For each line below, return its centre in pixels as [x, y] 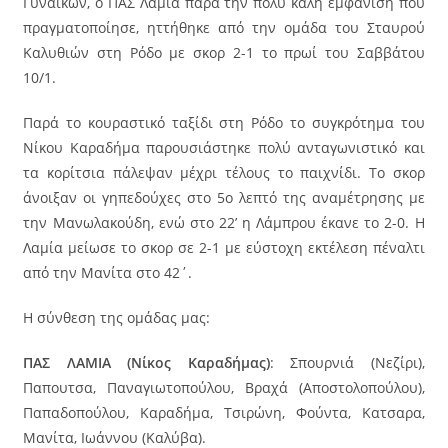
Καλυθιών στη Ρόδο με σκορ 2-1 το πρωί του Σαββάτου [224, 52]
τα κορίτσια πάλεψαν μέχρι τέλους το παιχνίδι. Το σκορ [224, 172]
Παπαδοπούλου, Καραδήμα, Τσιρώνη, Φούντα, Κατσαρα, [224, 412]
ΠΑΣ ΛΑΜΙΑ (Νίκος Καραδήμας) [146, 362]
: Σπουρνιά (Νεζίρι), [347, 362]
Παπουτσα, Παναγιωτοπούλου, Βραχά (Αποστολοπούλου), [224, 387]
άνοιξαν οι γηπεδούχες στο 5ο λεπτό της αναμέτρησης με [224, 197]
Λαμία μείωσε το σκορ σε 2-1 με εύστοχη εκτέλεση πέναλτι [224, 247]
